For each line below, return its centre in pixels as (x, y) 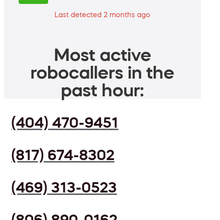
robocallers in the (102, 72)
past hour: (102, 90)
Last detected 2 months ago (102, 15)
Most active (102, 55)
